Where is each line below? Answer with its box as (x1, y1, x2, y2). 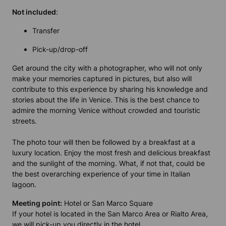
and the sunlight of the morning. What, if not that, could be (12, 159, 205, 168)
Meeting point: (12, 199, 62, 208)
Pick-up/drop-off (32, 45, 88, 54)
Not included (12, 8, 56, 17)
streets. (12, 117, 37, 126)
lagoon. (12, 180, 36, 189)
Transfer (32, 26, 60, 35)
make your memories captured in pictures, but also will (12, 74, 192, 83)
